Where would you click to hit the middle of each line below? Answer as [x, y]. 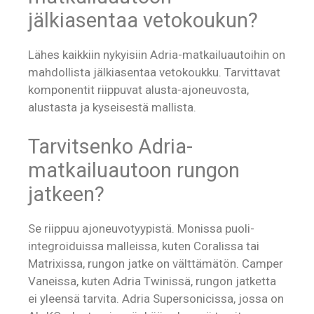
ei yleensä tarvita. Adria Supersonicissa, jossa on [156, 298]
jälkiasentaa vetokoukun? [143, 21]
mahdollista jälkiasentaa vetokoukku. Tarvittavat [154, 73]
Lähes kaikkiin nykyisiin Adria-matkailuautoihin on [157, 55]
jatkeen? [66, 194]
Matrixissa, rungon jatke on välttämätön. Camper [156, 263]
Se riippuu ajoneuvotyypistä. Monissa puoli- [141, 228]
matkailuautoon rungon [134, 170]
